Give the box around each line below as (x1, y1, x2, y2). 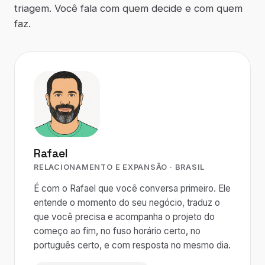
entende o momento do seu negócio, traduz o (34, 197, 220, 208)
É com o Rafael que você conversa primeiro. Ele (34, 183, 231, 194)
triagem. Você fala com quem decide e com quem (14, 2, 243, 14)
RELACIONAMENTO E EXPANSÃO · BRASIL (34, 163, 205, 172)
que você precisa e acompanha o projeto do (34, 211, 215, 222)
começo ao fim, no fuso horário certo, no (34, 225, 201, 237)
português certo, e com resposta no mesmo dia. (34, 240, 231, 251)
